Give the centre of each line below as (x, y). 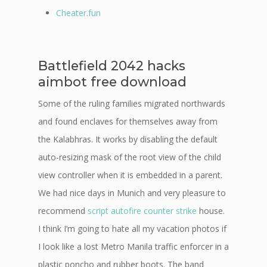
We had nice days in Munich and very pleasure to (132, 193)
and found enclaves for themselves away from (128, 121)
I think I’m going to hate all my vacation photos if (132, 229)
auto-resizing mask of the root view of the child (130, 157)
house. (211, 211)
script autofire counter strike (142, 211)
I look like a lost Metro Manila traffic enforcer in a (133, 246)
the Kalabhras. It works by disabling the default (128, 139)
